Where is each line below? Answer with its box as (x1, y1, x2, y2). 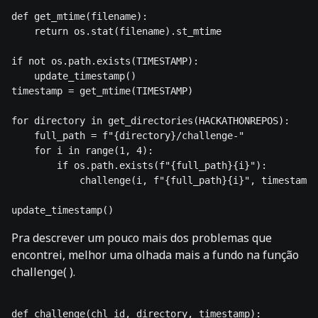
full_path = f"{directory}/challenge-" (11, 130, 250, 142)
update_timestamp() (11, 70, 136, 82)
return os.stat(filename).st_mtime (11, 26, 221, 38)
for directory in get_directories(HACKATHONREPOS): (11, 115, 290, 127)
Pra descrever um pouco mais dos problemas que (11, 230, 272, 246)
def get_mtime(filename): (11, 11, 148, 23)
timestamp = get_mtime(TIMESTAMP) (11, 85, 193, 97)
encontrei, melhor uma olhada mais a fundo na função (11, 247, 299, 263)
